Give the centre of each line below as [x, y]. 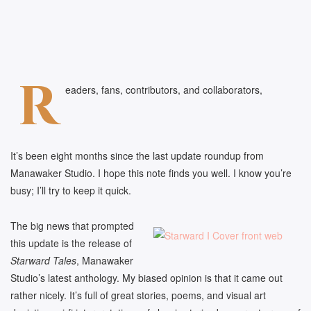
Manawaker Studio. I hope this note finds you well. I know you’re [151, 173]
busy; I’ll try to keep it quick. [71, 191]
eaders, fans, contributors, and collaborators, [164, 90]
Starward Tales [43, 260]
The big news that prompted [72, 225]
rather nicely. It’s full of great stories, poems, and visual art [138, 295]
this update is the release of [71, 243]
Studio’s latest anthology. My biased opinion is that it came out [146, 277]
